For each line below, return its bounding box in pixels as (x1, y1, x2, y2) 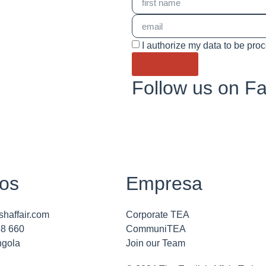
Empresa (126, 173, 202, 194)
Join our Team (126, 238, 185, 248)
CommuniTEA (126, 224, 186, 234)
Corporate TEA (126, 210, 189, 220)
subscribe (146, 59, 184, 69)
